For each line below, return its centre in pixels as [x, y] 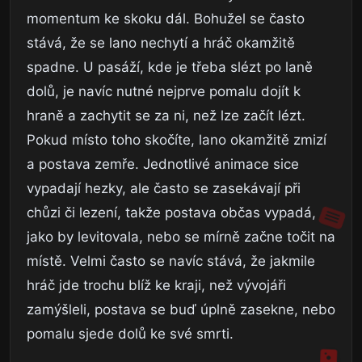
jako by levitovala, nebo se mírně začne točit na [181, 236]
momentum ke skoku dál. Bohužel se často [166, 18]
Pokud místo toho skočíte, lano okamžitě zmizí [177, 139]
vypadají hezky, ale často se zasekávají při [164, 188]
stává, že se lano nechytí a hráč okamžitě [161, 42]
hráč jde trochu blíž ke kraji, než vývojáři [156, 285]
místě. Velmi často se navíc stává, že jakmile [171, 261]
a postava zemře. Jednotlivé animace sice [163, 164]
